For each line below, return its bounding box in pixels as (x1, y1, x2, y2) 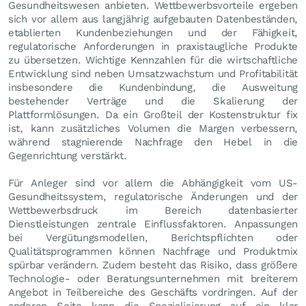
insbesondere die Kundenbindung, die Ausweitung (8, 81, 298, 94)
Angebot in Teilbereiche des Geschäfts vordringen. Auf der (8, 286, 298, 298)
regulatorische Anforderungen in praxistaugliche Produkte (8, 40, 298, 53)
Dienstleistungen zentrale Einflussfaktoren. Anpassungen (8, 217, 298, 230)
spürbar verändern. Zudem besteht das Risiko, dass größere (8, 258, 298, 271)
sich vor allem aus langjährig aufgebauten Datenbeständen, (8, 12, 298, 25)
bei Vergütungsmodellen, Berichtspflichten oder (8, 231, 298, 244)
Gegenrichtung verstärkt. (8, 149, 127, 162)
